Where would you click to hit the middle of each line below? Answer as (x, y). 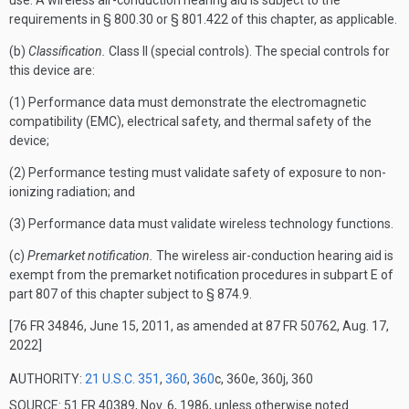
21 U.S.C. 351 (122, 379)
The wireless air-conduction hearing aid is (273, 256)
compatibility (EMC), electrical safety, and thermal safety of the (190, 121)
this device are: (52, 70)
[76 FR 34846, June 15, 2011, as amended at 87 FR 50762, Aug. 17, (199, 326)
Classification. (67, 51)
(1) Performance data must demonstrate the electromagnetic (188, 102)
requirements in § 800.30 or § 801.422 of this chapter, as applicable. (203, 19)
